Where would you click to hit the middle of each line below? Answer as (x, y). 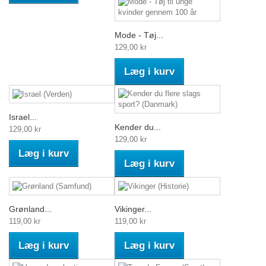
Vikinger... (133, 209)
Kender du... (138, 127)
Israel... (23, 117)
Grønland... (30, 209)
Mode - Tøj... (139, 35)
